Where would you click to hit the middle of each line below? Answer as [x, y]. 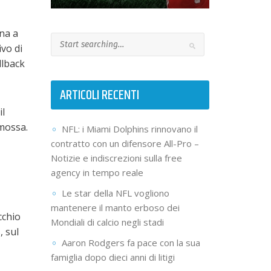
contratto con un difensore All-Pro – [125, 144]
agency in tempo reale [97, 173]
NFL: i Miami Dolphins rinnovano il [129, 129]
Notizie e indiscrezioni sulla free [116, 158]
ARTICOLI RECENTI [99, 96]
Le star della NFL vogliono [115, 193]
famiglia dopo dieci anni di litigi [113, 257]
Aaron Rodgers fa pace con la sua [131, 243]
